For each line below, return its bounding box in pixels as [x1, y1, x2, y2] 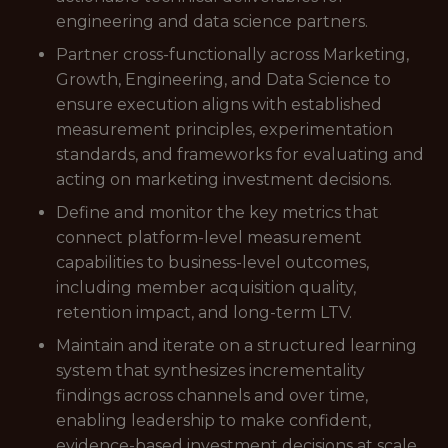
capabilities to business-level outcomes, [56, 253, 369, 272]
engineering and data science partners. [56, 12, 368, 31]
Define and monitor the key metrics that [56, 203, 379, 222]
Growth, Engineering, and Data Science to [56, 70, 391, 89]
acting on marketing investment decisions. [56, 170, 392, 189]
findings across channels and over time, [56, 386, 368, 405]
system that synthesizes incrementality [56, 361, 365, 380]
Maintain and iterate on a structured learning [56, 336, 417, 355]
